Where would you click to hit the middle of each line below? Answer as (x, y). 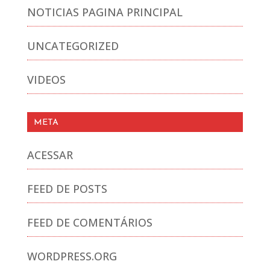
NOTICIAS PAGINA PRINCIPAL (105, 12)
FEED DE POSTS (67, 188)
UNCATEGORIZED (73, 46)
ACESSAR (50, 155)
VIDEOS (46, 80)
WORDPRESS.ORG (72, 256)
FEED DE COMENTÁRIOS (89, 223)
